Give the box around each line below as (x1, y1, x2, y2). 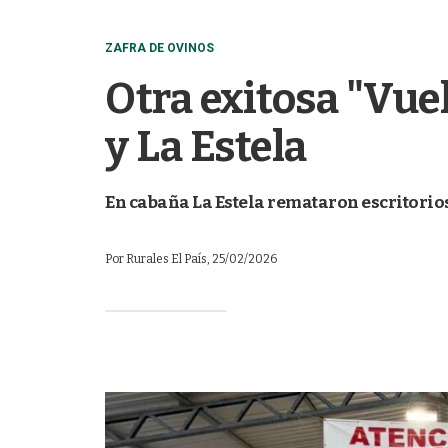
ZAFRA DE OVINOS (105, 41, 214, 55)
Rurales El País (126, 252, 207, 266)
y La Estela (105, 122, 307, 172)
